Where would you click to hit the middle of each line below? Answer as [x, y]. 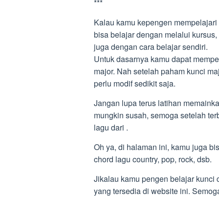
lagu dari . [111, 127]
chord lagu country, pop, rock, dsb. [153, 159]
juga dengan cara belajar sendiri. [151, 47]
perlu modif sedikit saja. [135, 83]
